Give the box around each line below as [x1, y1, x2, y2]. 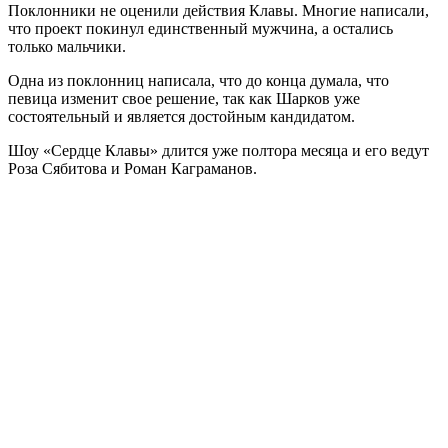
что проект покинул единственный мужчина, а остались [8, 19, 393, 37]
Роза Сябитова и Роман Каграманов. [8, 159, 257, 177]
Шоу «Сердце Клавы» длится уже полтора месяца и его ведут [8, 141, 429, 159]
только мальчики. [8, 37, 126, 55]
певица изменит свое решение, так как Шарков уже [8, 89, 360, 107]
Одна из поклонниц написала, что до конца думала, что [8, 71, 389, 89]
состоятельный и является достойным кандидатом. [8, 107, 355, 125]
